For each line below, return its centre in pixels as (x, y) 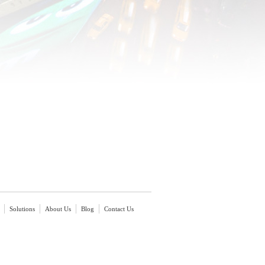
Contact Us (119, 209)
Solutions (22, 209)
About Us (58, 209)
